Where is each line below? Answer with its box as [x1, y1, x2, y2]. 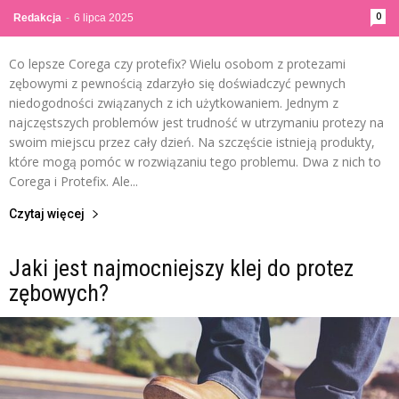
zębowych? [9, 279, 109, 306]
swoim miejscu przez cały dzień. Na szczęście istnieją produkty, [9, 133, 375, 151]
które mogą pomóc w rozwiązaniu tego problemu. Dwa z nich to [9, 152, 381, 170]
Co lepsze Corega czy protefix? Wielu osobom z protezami [9, 54, 346, 72]
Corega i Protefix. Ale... [9, 172, 138, 190]
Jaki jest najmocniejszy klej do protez [9, 254, 354, 281]
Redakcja [13, 11, 61, 24]
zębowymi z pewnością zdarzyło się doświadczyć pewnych [9, 74, 346, 92]
